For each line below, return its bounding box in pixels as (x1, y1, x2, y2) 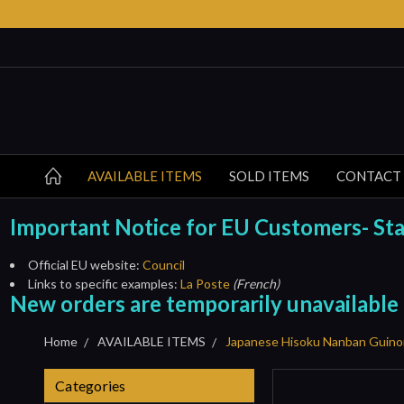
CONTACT (336, 167, 401, 184)
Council (142, 256, 185, 272)
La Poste (179, 275, 230, 291)
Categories (55, 376, 126, 394)
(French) (232, 275, 280, 291)
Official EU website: (27, 256, 142, 272)
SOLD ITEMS (229, 167, 309, 184)
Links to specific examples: (27, 275, 180, 291)
